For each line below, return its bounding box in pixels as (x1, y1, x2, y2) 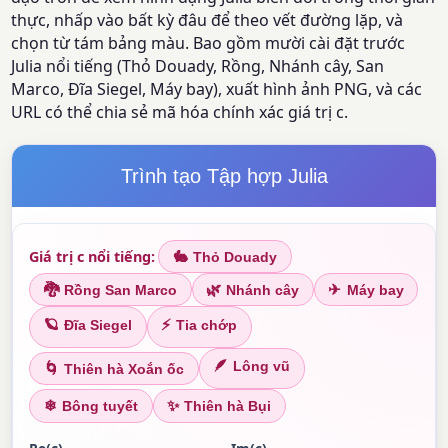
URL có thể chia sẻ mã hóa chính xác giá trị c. (11, 101, 349, 124)
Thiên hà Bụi (184, 398, 272, 414)
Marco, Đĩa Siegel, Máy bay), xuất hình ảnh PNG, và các (11, 78, 423, 101)
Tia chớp (176, 317, 238, 333)
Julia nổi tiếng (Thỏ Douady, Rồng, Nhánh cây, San (11, 55, 385, 78)
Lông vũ (233, 359, 291, 375)
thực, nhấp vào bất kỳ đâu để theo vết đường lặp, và (11, 9, 404, 32)
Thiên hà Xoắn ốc (63, 361, 184, 377)
